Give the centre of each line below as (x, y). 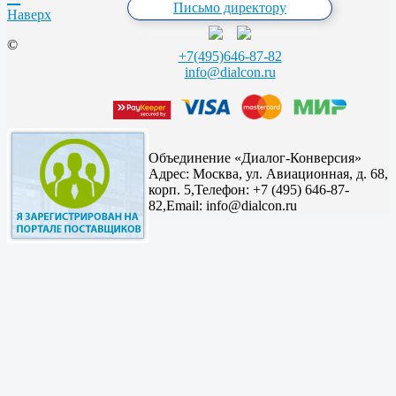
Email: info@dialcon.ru (232, 205)
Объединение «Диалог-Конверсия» (255, 157)
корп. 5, (171, 189)
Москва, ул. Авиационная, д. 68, (290, 173)
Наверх (29, 15)
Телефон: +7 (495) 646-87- (272, 189)
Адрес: (171, 173)
